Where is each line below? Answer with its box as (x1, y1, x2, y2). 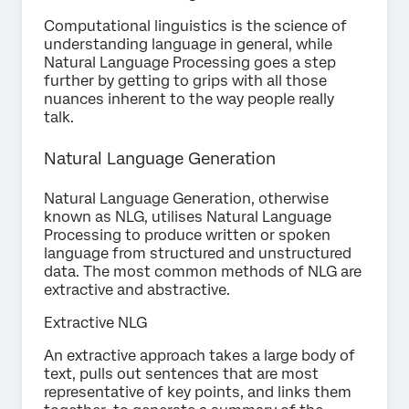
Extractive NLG (44, 314, 147, 332)
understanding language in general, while (44, 36, 332, 54)
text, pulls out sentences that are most (44, 365, 319, 383)
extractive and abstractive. (44, 281, 230, 299)
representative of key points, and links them (44, 383, 351, 402)
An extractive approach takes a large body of (44, 347, 355, 365)
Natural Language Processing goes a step (44, 54, 336, 72)
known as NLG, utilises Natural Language (44, 208, 331, 226)
